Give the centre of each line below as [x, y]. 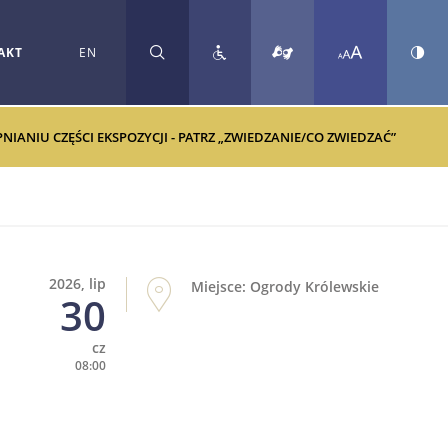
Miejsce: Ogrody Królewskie [285, 286]
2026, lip [78, 283]
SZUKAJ [218, 59]
